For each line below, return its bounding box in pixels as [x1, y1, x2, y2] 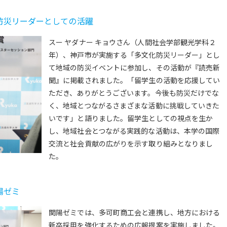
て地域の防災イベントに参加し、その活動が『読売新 [49, 62, 220, 72]
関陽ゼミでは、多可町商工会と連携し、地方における [49, 207, 220, 217]
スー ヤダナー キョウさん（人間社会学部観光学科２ [49, 36, 216, 47]
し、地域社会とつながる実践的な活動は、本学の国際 [49, 125, 220, 136]
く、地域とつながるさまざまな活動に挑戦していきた [49, 100, 220, 110]
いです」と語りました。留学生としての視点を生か [49, 112, 213, 123]
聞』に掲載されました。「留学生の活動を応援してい [49, 74, 220, 85]
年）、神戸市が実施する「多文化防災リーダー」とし [49, 49, 220, 60]
